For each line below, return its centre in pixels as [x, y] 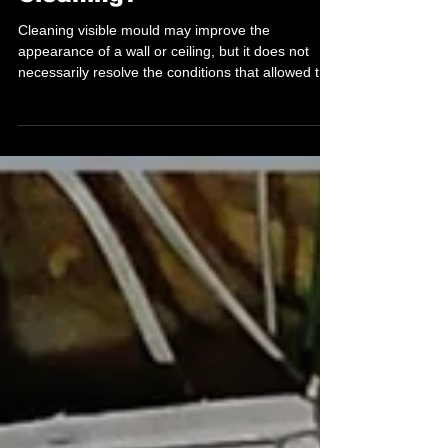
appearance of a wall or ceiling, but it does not [163, 87]
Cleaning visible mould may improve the [144, 66]
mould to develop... [78, 129]
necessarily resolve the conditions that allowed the [176, 108]
